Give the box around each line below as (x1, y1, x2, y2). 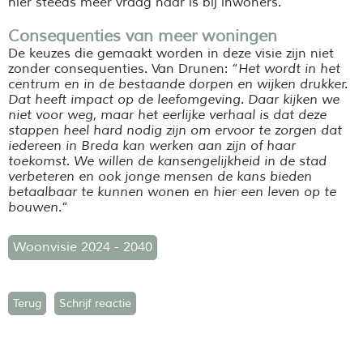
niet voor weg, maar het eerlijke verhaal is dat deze (8, 106, 327, 123)
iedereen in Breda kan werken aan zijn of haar (8, 137, 296, 154)
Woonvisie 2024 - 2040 (13, 238, 152, 255)
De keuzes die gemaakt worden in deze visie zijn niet (8, 45, 334, 62)
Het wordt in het (238, 60, 340, 77)
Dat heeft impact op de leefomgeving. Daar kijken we (8, 91, 340, 108)
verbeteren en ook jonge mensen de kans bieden (8, 168, 312, 185)
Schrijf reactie (59, 296, 131, 310)
